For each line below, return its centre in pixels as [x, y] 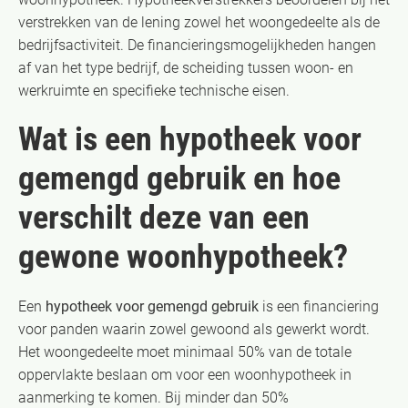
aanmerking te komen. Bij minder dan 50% [153, 397]
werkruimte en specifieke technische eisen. [154, 90]
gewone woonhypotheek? [183, 256]
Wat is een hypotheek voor [190, 139]
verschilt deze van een [164, 217]
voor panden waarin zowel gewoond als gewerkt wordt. [194, 329]
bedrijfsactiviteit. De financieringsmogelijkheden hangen [197, 45]
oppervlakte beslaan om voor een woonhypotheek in [185, 374]
